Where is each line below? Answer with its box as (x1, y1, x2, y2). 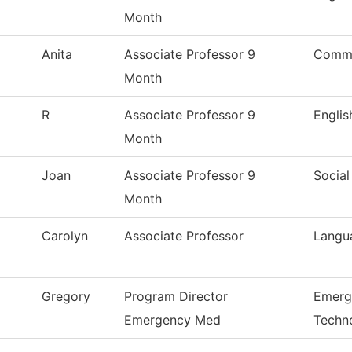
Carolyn (42, 228, 88, 244)
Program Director (124, 288, 228, 305)
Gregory (42, 288, 90, 305)
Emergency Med (124, 312, 221, 328)
